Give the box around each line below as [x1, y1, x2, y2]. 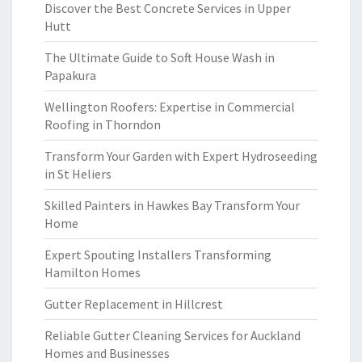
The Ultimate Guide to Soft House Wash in [44, 49, 275, 65]
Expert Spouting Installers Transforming [44, 246, 271, 263]
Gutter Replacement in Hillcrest [44, 296, 223, 312]
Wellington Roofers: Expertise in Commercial [44, 99, 295, 115]
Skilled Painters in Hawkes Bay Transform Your [44, 197, 300, 213]
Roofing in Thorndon [44, 116, 161, 133]
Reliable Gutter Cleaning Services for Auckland [44, 327, 301, 343]
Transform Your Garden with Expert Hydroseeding [44, 148, 318, 164]
